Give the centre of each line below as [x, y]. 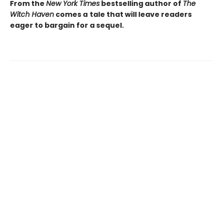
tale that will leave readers [141, 15]
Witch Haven [32, 15]
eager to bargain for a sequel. [68, 26]
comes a [71, 15]
